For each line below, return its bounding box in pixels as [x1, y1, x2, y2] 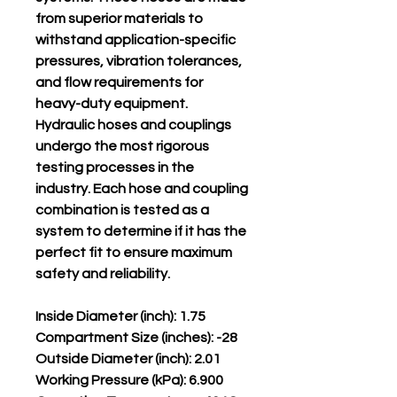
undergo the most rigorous [35, 139, 209, 153]
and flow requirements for [35, 75, 203, 90]
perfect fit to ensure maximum [35, 245, 232, 260]
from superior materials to [35, 12, 203, 26]
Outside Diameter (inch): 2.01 [35, 352, 221, 366]
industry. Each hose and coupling [35, 182, 248, 196]
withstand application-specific [35, 33, 236, 47]
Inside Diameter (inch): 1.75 [35, 309, 206, 323]
